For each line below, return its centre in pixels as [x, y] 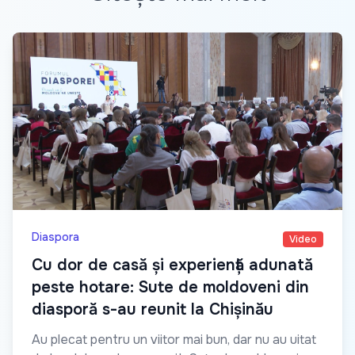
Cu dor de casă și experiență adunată [172, 265]
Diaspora [55, 237]
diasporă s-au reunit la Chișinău [153, 309]
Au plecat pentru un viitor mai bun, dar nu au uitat [174, 339]
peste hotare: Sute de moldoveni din [170, 287]
